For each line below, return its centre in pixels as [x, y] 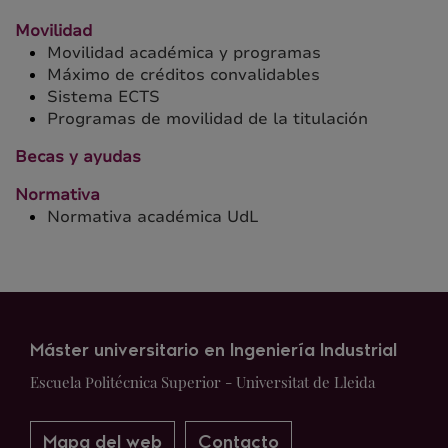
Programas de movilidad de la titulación [207, 119]
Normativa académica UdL [152, 217]
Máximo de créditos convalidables [183, 75]
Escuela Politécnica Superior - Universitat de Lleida [202, 382]
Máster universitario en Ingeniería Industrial [213, 351]
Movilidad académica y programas [184, 53]
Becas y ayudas [78, 157]
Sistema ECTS [103, 97]
